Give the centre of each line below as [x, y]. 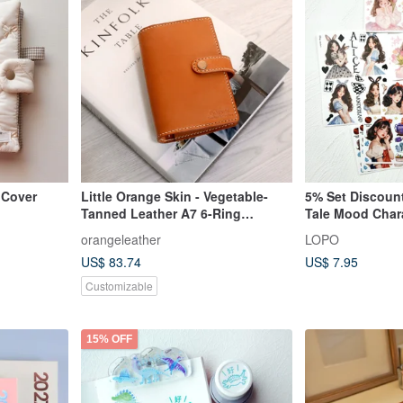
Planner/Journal [129, 231]
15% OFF [109, 339]
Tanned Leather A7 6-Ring [161, 214]
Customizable [119, 285]
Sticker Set [338, 231]
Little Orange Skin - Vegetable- [174, 197]
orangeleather [121, 239]
